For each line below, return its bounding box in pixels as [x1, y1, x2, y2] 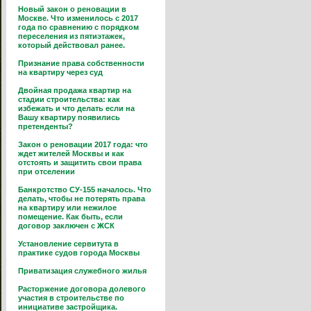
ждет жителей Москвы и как [18, 149, 124, 158]
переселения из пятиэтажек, [18, 32, 125, 40]
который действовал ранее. [18, 41, 125, 49]
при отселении [18, 167, 75, 176]
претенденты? [18, 122, 73, 131]
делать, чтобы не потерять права [18, 194, 145, 203]
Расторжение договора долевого [18, 285, 146, 293]
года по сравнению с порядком [18, 23, 139, 31]
